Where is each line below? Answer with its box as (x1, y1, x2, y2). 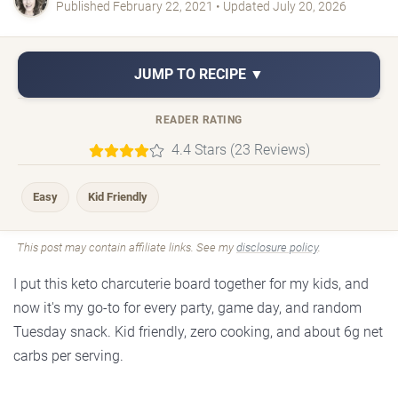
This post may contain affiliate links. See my (17, 241, 236, 255)
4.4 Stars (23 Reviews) (171, 141, 310, 159)
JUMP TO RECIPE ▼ (134, 66, 264, 84)
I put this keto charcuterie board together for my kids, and (13, 275, 369, 293)
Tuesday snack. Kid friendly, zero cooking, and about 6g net (13, 323, 383, 341)
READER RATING (155, 114, 243, 127)
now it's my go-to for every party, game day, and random (13, 299, 362, 317)
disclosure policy (236, 241, 318, 255)
